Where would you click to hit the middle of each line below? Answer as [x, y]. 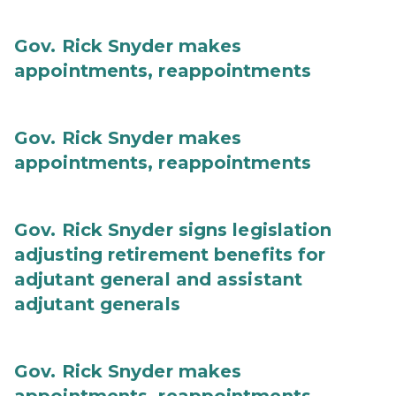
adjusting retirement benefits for [170, 255]
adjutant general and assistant [159, 279]
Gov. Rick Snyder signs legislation [173, 230]
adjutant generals [97, 304]
